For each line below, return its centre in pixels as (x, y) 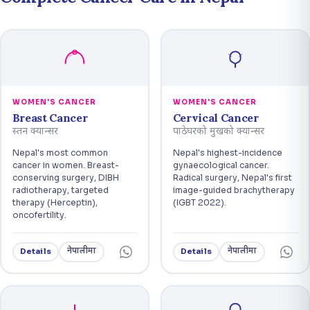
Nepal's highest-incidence (227, 152)
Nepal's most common (60, 152)
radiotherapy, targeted (60, 190)
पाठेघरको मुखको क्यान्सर (218, 131)
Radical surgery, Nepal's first (232, 177)
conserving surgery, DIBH (65, 177)
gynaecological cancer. (221, 165)
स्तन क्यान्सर (35, 131)
